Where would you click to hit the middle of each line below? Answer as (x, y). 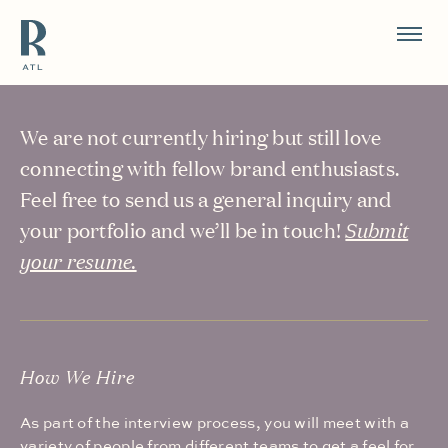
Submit (377, 229)
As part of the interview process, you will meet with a (215, 423)
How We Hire (77, 376)
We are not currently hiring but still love (201, 136)
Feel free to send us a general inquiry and (206, 198)
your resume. (78, 260)
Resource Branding (114, 34)
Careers (57, 97)
